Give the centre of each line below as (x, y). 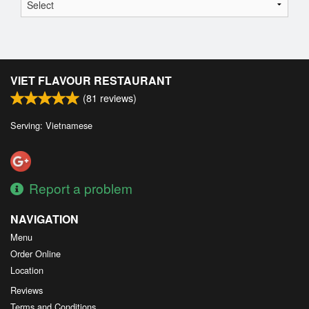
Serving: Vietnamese (51, 126)
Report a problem (81, 188)
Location (27, 270)
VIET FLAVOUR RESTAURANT (91, 81)
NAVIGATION (44, 219)
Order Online (36, 254)
